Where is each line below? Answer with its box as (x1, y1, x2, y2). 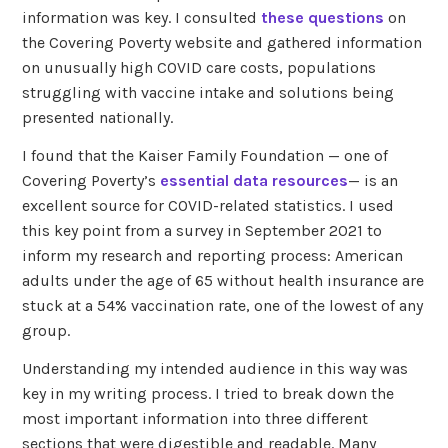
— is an (348, 171, 399, 191)
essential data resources (160, 171, 349, 191)
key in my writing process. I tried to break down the (22, 383, 395, 403)
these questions (261, 8, 385, 28)
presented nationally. (22, 108, 178, 128)
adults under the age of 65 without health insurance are (22, 271, 425, 291)
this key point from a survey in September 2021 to (22, 221, 383, 241)
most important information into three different (22, 408, 369, 428)
